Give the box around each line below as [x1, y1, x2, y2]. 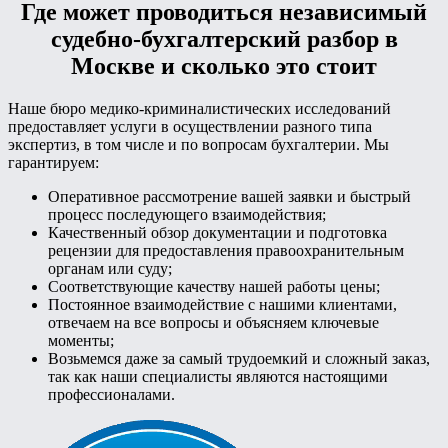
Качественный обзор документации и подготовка [48, 223, 387, 241]
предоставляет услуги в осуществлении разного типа [8, 117, 372, 135]
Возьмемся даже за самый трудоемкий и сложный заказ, [48, 349, 430, 367]
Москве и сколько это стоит [71, 52, 377, 79]
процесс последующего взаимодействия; [48, 205, 326, 223]
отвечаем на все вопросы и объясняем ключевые [48, 313, 379, 331]
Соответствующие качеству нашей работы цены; [48, 277, 380, 295]
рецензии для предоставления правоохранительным [48, 241, 404, 259]
